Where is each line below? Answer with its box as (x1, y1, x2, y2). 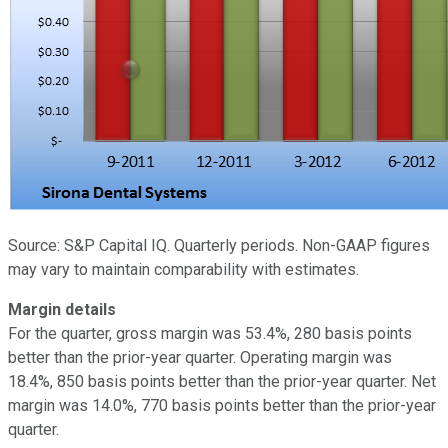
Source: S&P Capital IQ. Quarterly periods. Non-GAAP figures (8, 235, 430, 255)
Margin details (8, 299, 116, 319)
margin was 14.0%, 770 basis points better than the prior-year (8, 395, 436, 415)
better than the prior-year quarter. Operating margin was (8, 347, 392, 367)
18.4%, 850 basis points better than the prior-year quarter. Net (8, 371, 436, 391)
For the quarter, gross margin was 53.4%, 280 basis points (8, 323, 412, 343)
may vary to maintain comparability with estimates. (8, 259, 359, 279)
